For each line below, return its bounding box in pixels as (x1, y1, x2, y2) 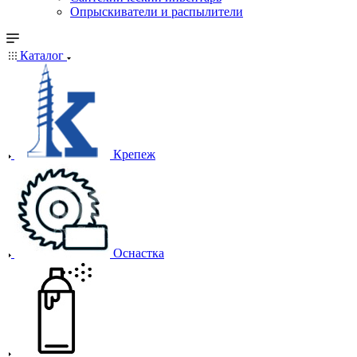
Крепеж (113, 147, 155, 161)
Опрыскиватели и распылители (70, 5, 243, 18)
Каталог (17, 49, 67, 62)
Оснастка (113, 246, 164, 260)
